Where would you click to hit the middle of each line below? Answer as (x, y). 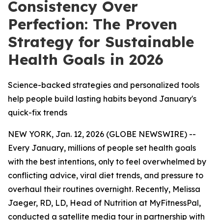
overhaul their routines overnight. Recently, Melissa (104, 189)
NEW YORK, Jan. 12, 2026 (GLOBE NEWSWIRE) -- (102, 134)
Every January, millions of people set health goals (102, 148)
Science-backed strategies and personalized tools (104, 85)
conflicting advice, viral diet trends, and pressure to (106, 175)
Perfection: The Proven (93, 24)
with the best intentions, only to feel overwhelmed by (107, 162)
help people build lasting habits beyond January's (102, 99)
